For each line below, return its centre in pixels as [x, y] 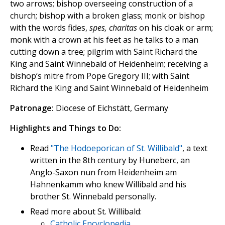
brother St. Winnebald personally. [93, 197]
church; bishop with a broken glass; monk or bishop [107, 16]
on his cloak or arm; [175, 28]
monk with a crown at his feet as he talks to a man [104, 40]
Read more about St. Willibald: [86, 212]
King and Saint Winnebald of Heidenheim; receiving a [109, 64]
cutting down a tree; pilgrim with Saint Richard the [104, 52]
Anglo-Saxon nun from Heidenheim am [103, 173]
